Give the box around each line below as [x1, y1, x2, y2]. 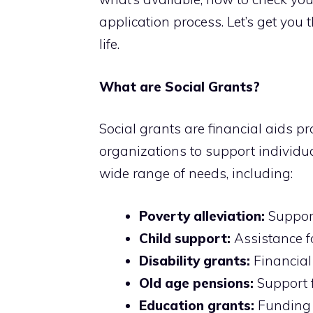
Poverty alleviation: [139, 207, 265, 224]
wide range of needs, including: [99, 165, 293, 182]
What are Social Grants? [99, 78, 260, 95]
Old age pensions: [139, 274, 254, 291]
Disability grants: [139, 252, 250, 269]
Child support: [139, 229, 231, 247]
